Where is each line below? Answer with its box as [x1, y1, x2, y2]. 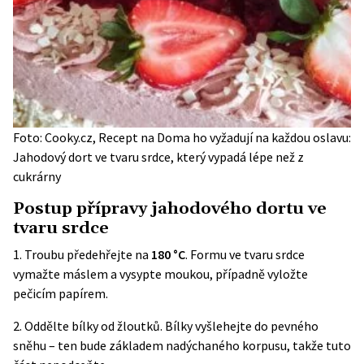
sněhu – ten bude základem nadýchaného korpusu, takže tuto [13, 337, 351, 353]
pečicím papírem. [13, 285, 108, 301]
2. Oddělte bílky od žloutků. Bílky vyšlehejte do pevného [13, 318, 318, 334]
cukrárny [13, 168, 61, 184]
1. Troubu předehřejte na [13, 246, 151, 262]
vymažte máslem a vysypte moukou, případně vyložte [13, 266, 308, 282]
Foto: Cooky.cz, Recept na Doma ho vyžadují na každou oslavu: [13, 129, 351, 145]
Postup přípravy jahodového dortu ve [13, 198, 327, 219]
